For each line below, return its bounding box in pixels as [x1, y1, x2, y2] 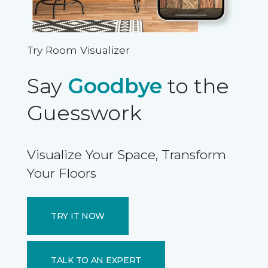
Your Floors [26, 165, 96, 181]
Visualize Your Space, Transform [26, 147, 226, 163]
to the [162, 73, 229, 99]
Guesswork [26, 100, 142, 126]
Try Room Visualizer [26, 44, 130, 57]
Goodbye [67, 73, 162, 99]
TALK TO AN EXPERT [50, 254, 142, 266]
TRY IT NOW [50, 210, 105, 221]
